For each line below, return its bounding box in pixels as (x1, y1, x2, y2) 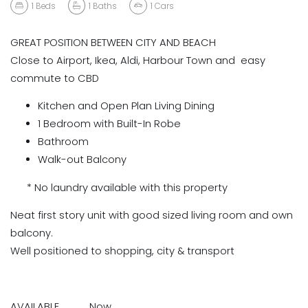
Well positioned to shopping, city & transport (10, 244, 237, 258)
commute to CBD (10, 71, 99, 85)
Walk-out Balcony (38, 153, 126, 167)
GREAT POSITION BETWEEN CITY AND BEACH (10, 35, 216, 49)
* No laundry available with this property (10, 180, 228, 195)
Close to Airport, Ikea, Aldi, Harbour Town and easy (10, 53, 265, 67)
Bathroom (38, 135, 89, 149)
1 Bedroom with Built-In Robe (38, 117, 181, 131)
